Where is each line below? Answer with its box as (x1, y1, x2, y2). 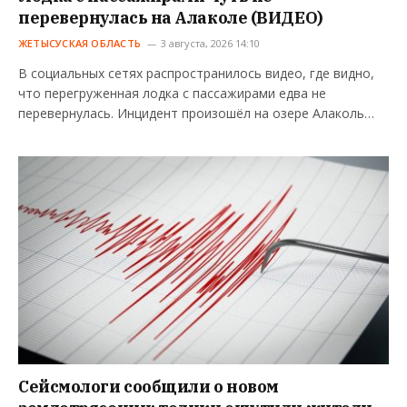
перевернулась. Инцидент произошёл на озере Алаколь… (18, 104, 374, 122)
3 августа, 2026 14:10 (160, 35, 260, 50)
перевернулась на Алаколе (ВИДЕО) (18, 6, 323, 28)
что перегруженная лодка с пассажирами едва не (18, 84, 326, 102)
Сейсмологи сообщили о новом (18, 376, 279, 398)
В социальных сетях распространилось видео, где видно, (18, 64, 374, 82)
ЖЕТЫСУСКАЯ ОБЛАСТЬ (18, 35, 141, 50)
